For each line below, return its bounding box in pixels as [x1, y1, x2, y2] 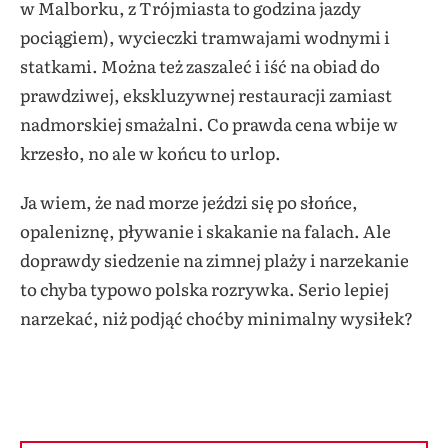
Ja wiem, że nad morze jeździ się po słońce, [20, 188, 358, 214]
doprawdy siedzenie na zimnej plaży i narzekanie [20, 246, 409, 272]
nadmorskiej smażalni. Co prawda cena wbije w [20, 110, 398, 136]
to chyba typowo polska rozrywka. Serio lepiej [20, 275, 389, 301]
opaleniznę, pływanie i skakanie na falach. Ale [20, 217, 391, 243]
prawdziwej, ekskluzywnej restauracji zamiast [20, 81, 392, 107]
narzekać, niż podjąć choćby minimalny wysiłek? [20, 304, 413, 330]
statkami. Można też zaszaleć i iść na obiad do [20, 52, 380, 78]
